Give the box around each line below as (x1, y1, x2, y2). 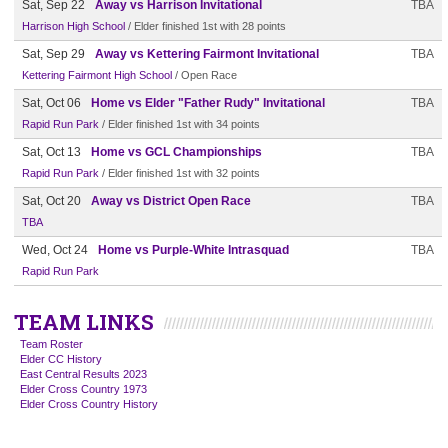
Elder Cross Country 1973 (20, 383, 147, 395)
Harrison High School (22, 20, 125, 32)
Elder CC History (20, 353, 102, 365)
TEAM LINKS (14, 308, 154, 336)
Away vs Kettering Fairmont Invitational (95, 47, 319, 61)
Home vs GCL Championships (91, 145, 262, 159)
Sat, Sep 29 (22, 47, 85, 61)
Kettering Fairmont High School (22, 69, 172, 81)
